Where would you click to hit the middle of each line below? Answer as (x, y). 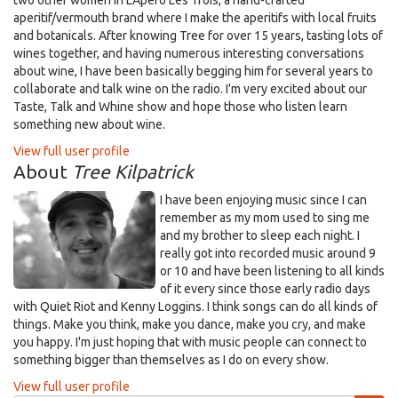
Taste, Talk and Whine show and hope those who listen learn (180, 107)
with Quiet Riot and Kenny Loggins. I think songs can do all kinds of (195, 306)
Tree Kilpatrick (133, 171)
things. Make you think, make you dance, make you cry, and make (190, 324)
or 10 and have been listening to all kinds (272, 271)
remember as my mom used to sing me (265, 218)
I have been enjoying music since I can (263, 200)
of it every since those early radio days (265, 289)
